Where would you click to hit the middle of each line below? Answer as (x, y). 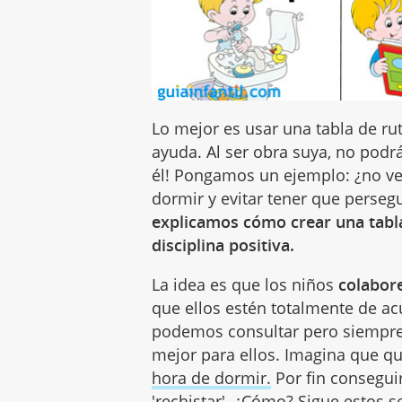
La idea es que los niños (243, 284)
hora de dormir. (212, 377)
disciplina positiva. (223, 245)
